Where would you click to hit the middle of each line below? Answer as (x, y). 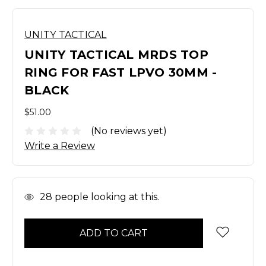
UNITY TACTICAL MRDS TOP (116, 55)
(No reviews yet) (129, 131)
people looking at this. (106, 197)
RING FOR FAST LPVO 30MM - (121, 72)
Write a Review (60, 145)
